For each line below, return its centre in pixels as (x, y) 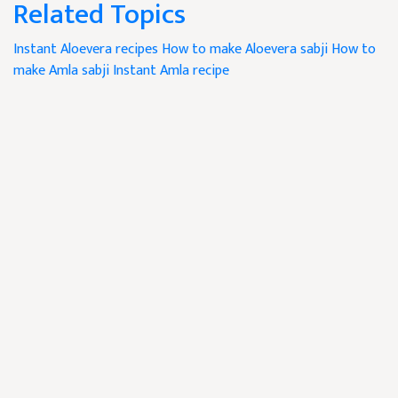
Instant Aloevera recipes (86, 49)
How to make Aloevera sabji (245, 49)
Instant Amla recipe (171, 71)
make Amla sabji (61, 71)
